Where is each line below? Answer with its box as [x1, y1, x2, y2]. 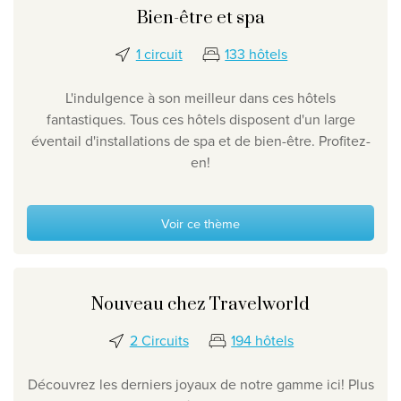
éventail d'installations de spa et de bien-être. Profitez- [30, 131, 371, 151]
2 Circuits [129, 330, 189, 351]
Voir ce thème [161, 213, 240, 233]
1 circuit [135, 44, 183, 64]
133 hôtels [225, 44, 288, 64]
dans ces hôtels [235, 88, 336, 108]
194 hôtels [231, 330, 294, 351]
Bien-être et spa [136, 7, 265, 30]
